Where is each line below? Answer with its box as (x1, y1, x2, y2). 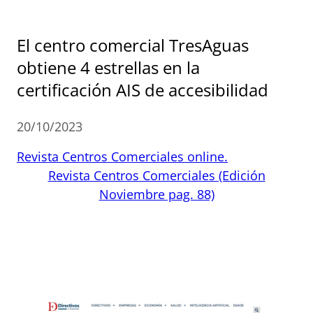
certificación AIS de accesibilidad (17, 78, 268, 101)
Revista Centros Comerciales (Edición (48, 166, 265, 184)
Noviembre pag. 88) (99, 185, 214, 203)
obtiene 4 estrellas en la (17, 55, 200, 79)
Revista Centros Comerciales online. (17, 147, 228, 165)
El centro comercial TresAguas (17, 33, 249, 57)
